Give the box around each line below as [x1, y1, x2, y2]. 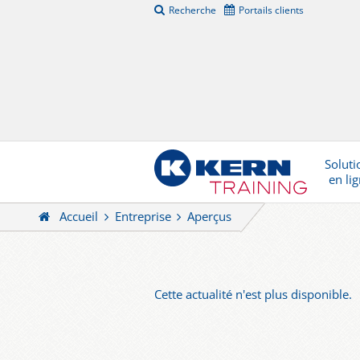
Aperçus [186, 208, 231, 225]
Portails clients [239, 3, 304, 17]
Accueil [59, 208, 99, 225]
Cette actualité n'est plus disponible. [154, 286, 352, 303]
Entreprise [114, 208, 171, 225]
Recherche [169, 3, 216, 17]
